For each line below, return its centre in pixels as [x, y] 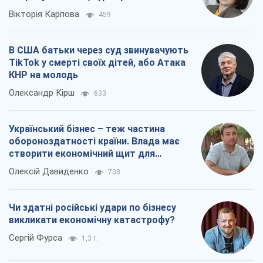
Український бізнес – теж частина [87, 129]
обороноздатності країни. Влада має [94, 141]
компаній [30, 166]
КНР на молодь [43, 75]
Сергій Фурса [36, 237]
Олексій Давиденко [49, 171]
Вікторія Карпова [44, 14]
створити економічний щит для [82, 153]
